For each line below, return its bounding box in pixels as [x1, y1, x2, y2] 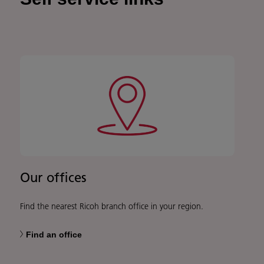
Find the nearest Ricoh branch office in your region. [20, 201, 203, 212]
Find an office [26, 230, 82, 240]
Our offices [20, 169, 87, 186]
